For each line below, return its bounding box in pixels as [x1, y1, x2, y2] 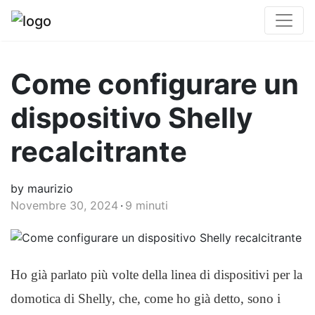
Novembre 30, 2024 [11, 198, 118, 212]
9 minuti [125, 198, 168, 212]
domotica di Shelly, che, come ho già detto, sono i [11, 291, 281, 306]
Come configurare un [11, 67, 299, 101]
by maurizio [11, 181, 73, 195]
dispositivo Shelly [11, 101, 252, 135]
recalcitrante [11, 134, 187, 169]
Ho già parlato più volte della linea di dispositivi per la [11, 267, 302, 282]
